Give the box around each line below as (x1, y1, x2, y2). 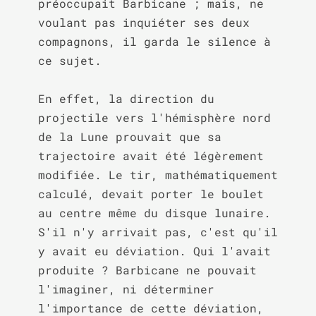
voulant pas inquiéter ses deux (37, 15, 250, 30)
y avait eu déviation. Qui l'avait (37, 243, 271, 258)
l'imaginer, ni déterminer (37, 281, 214, 296)
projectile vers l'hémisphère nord (37, 110, 271, 125)
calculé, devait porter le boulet (37, 186, 264, 201)
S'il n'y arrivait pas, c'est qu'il (37, 224, 278, 239)
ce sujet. (37, 53, 102, 68)
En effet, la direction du (37, 91, 214, 106)
